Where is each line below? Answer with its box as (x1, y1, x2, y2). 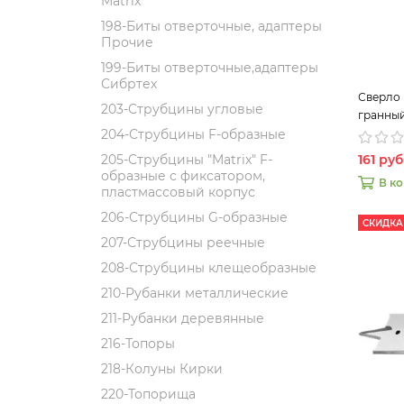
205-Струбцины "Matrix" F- (101, 151, 272, 168)
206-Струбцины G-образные (101, 209, 288, 225)
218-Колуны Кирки (101, 361, 223, 377)
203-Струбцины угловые (101, 101, 263, 117)
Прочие (101, 34, 153, 50)
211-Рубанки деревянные (101, 310, 264, 326)
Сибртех (101, 76, 157, 92)
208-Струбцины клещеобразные (101, 260, 317, 276)
